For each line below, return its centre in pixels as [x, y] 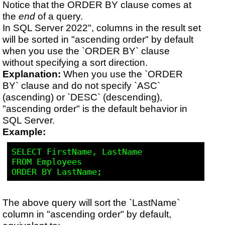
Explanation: [32, 74]
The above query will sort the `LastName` [91, 202]
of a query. [59, 16]
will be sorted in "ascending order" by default [98, 39]
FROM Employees [46, 161]
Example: [24, 132]
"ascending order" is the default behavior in [95, 109]
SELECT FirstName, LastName [77, 151]
